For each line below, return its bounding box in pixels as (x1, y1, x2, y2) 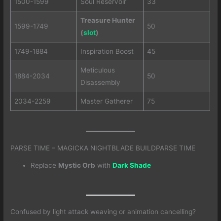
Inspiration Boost (80, 47, 134, 55)
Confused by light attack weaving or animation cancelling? (10, 207, 196, 216)
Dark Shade (112, 161, 151, 170)
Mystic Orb (58, 161, 96, 170)
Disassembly (80, 78, 120, 86)
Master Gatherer (80, 97, 133, 105)
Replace (31, 161, 59, 170)
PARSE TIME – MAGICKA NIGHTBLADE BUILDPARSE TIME (10, 144, 196, 152)
